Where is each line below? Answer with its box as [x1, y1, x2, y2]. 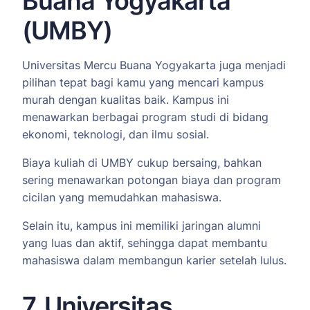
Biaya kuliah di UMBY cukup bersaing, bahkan [22, 156, 262, 170]
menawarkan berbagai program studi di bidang [22, 110, 268, 125]
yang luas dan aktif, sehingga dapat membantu [22, 236, 267, 250]
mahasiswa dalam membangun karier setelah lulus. [22, 253, 286, 268]
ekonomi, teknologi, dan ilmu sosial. [22, 127, 209, 142]
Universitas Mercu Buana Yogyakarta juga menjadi [22, 58, 286, 73]
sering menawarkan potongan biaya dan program [22, 173, 281, 188]
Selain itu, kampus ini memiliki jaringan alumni [22, 219, 261, 233]
